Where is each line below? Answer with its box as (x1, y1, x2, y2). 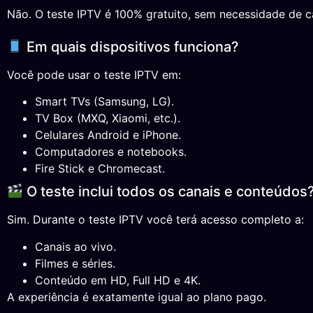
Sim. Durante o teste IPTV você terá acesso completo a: (7, 212, 304, 227)
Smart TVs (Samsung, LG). (35, 94, 174, 109)
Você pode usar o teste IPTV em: (7, 67, 181, 82)
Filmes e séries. (35, 256, 115, 270)
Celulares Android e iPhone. (35, 128, 181, 143)
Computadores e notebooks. (35, 145, 187, 159)
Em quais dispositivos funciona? (22, 38, 239, 55)
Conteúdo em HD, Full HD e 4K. (35, 272, 201, 287)
